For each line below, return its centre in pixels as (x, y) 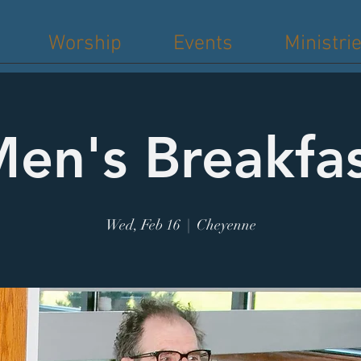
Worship (85, 44)
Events (203, 44)
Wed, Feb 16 (143, 225)
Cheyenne (226, 225)
